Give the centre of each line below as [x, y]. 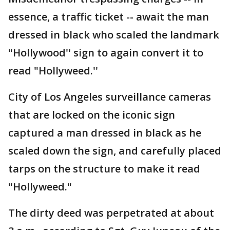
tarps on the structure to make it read [104, 169]
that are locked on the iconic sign [92, 115]
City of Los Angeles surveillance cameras [110, 97]
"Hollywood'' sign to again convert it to [106, 53]
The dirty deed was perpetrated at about [111, 213]
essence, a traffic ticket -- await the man [109, 17]
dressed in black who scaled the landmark [114, 35]
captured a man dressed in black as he [105, 133]
